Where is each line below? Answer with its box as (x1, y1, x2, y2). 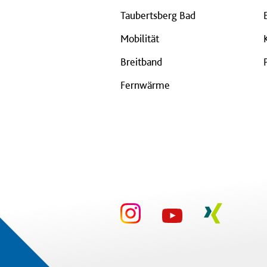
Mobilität (120, 32, 159, 45)
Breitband (120, 55, 162, 68)
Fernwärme (120, 79, 170, 91)
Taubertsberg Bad (120, 9, 195, 21)
